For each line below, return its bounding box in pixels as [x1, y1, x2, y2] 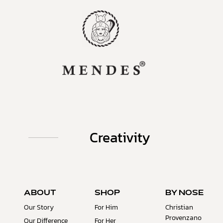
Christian [165, 202, 194, 213]
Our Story [23, 202, 54, 213]
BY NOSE [165, 190, 204, 197]
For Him [95, 202, 118, 213]
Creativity [90, 127, 150, 148]
